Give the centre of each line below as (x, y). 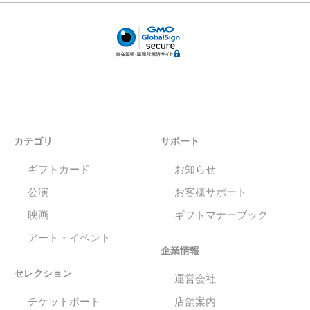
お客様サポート (211, 192)
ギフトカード (59, 170)
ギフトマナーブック (221, 215)
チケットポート (64, 302)
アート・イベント (69, 238)
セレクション (43, 274)
